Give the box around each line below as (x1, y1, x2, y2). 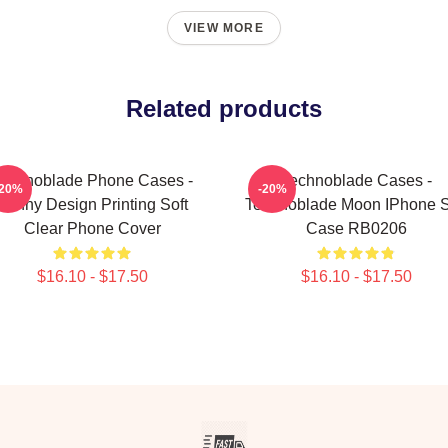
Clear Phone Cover (23, 220, 161, 237)
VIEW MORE (184, 21, 264, 35)
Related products (126, 95, 322, 122)
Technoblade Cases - (280, 172, 432, 189)
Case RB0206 (305, 220, 407, 237)
